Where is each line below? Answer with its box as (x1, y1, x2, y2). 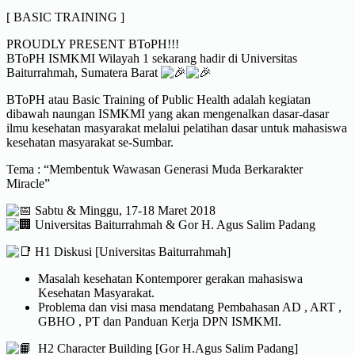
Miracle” (6, 176, 50, 190)
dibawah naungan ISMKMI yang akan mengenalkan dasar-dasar (6, 106, 329, 120)
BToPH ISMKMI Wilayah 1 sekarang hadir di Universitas (6, 51, 297, 65)
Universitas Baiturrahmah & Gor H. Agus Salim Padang (32, 217, 315, 231)
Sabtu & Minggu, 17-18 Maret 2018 (32, 203, 216, 217)
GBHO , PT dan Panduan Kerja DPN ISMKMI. (38, 314, 281, 328)
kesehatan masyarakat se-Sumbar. (6, 135, 174, 149)
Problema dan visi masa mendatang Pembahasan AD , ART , (38, 300, 342, 314)
